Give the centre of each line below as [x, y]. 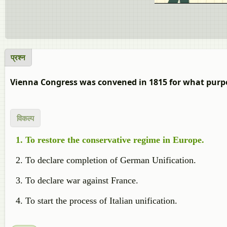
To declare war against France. [82, 180]
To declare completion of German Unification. [111, 160]
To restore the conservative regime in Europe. [115, 140]
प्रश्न [18, 57]
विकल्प [25, 118]
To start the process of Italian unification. [101, 201]
